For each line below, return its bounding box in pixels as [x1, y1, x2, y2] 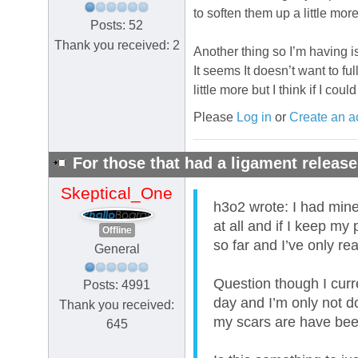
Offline [101, 224, 132, 236]
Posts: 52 [90, 18, 143, 32]
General [93, 241, 140, 256]
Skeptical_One [61, 184, 173, 204]
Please [193, 110, 237, 125]
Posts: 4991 [83, 278, 150, 292]
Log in [237, 110, 272, 125]
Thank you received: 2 [54, 38, 180, 52]
